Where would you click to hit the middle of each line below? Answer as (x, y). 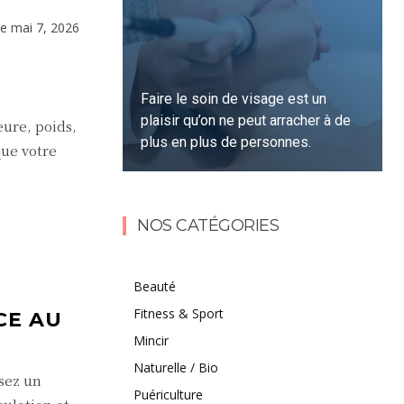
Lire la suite (192, 208)
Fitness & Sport (179, 313)
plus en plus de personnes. (226, 142)
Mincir (151, 340)
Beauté (155, 286)
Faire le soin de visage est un (234, 98)
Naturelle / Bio (176, 367)
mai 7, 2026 (45, 28)
